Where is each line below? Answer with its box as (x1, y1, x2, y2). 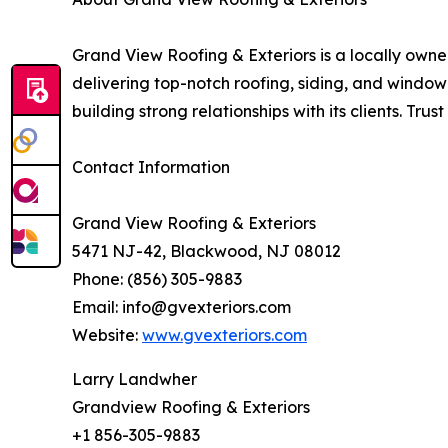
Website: (72, 324, 142, 345)
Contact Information (72, 156, 230, 177)
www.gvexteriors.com (142, 324, 307, 345)
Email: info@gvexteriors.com (72, 296, 291, 317)
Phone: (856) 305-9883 (72, 268, 242, 289)
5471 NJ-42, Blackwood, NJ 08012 (72, 240, 341, 261)
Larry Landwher (72, 368, 197, 389)
